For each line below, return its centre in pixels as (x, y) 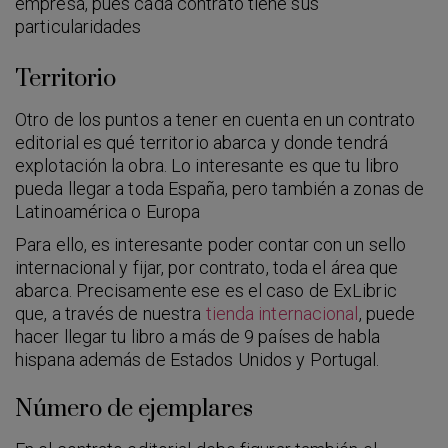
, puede (387, 313)
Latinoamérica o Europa (108, 211)
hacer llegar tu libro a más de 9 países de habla (197, 336)
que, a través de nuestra (110, 313)
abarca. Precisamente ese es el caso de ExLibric (206, 290)
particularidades (78, 26)
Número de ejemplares (134, 408)
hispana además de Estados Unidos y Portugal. (197, 359)
